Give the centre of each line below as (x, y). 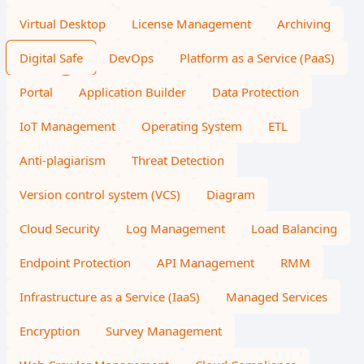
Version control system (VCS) (100, 194)
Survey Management (164, 331)
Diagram (231, 194)
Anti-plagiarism (63, 160)
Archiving (304, 24)
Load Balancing (294, 228)
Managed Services (277, 297)
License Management (191, 24)
